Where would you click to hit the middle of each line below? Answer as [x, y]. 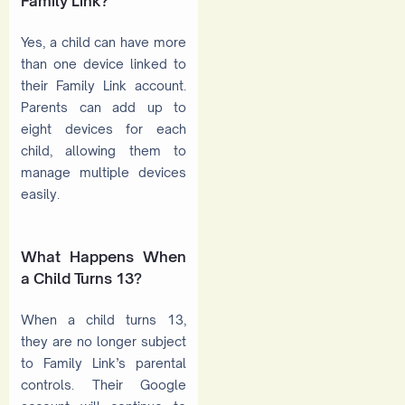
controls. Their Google [104, 384]
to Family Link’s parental [104, 363]
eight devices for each [104, 128]
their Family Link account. [104, 85]
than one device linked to [104, 63]
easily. [40, 193]
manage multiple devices [104, 172]
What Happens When [104, 257]
